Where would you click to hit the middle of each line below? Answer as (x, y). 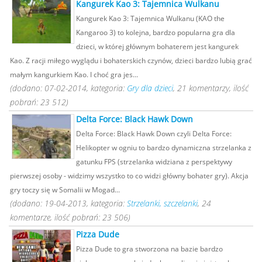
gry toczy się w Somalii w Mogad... (65, 189)
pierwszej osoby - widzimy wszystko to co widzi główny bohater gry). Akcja (129, 175)
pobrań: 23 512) (39, 102)
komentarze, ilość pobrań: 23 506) (70, 217)
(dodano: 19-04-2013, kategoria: (68, 203)
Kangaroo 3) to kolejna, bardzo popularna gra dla (156, 32)
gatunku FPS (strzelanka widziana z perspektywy (154, 161)
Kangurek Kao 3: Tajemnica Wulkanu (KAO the (150, 18)
